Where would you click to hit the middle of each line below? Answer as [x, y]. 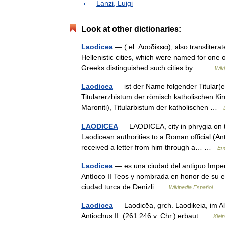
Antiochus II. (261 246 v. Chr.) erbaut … [147, 216]
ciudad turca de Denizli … [125, 187]
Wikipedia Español [191, 187]
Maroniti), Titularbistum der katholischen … [152, 107]
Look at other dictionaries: [131, 29]
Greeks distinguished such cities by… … [148, 68]
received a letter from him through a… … [149, 147]
